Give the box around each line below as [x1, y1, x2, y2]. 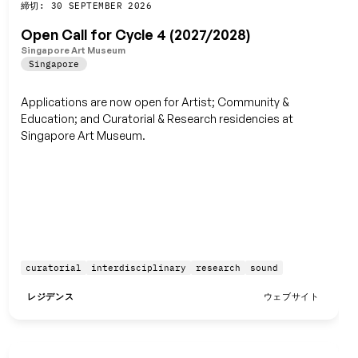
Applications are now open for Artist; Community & [20, 94, 289, 109]
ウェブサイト [263, 291, 320, 303]
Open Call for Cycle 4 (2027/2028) [20, 26, 250, 44]
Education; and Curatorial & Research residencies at [20, 111, 293, 125]
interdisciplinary [90, 262, 186, 274]
